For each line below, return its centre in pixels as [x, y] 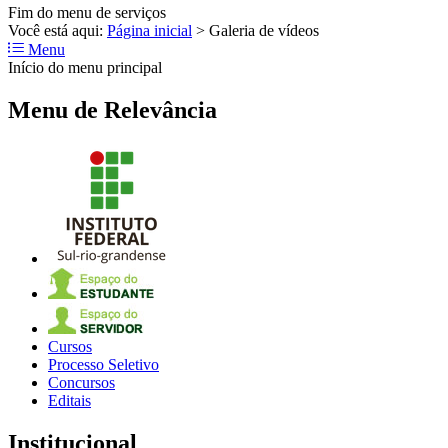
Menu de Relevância [112, 109]
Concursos [81, 383]
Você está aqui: [57, 30]
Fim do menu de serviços [87, 12]
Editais [69, 401]
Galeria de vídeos [264, 30]
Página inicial [149, 30]
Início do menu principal [85, 67]
